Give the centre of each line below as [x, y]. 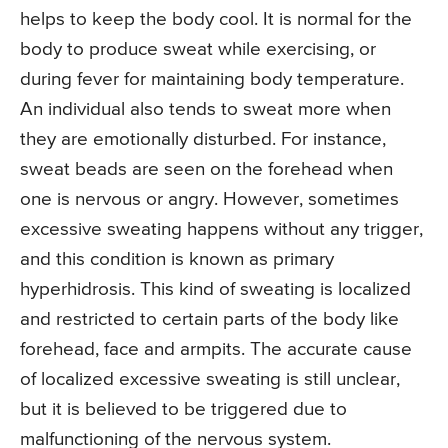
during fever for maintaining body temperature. [212, 80]
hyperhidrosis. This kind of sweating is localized [215, 290]
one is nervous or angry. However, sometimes [209, 200]
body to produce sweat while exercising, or [198, 50]
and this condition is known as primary [177, 260]
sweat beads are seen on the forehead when [206, 170]
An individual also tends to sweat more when [205, 110]
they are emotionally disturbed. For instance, [203, 140]
